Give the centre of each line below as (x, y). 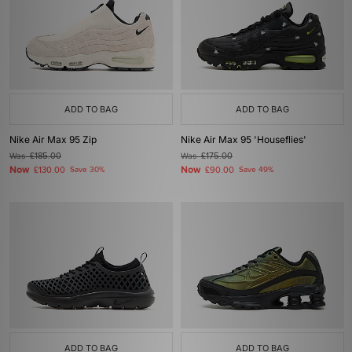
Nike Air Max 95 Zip (53, 139)
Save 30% (87, 170)
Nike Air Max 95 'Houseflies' (244, 139)
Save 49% (256, 170)
